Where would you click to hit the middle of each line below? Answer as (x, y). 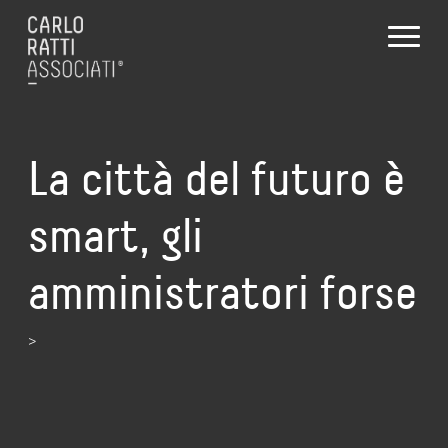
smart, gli (115, 235)
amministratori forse (222, 292)
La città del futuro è (216, 178)
